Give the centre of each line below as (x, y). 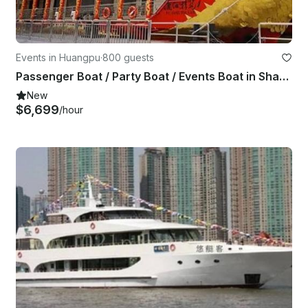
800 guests (128, 58)
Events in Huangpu (58, 58)
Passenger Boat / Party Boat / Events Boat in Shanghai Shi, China (284, 77)
